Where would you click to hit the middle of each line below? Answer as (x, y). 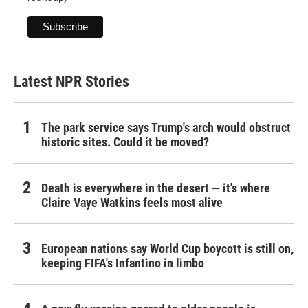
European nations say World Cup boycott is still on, (167, 249)
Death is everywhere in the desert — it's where (156, 188)
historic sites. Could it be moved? (125, 142)
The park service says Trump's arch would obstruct (166, 128)
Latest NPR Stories (71, 82)
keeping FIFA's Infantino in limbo (123, 263)
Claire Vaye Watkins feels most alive (132, 203)
